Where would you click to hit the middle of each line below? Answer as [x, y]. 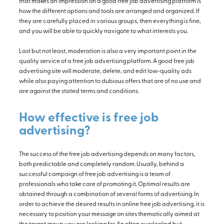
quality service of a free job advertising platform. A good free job [107, 62]
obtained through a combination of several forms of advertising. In [109, 195]
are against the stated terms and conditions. [79, 92]
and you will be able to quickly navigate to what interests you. [103, 32]
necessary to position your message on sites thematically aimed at [109, 215]
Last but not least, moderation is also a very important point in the [108, 52]
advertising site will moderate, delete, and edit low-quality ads [105, 72]
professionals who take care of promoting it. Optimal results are [104, 185]
